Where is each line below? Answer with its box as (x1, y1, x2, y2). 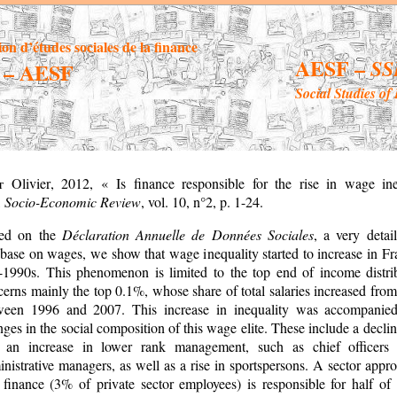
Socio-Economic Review (4, 192, 141, 211)
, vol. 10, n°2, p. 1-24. (141, 192, 263, 211)
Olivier (11, 174, 51, 192)
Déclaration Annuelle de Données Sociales (61, 225, 314, 244)
